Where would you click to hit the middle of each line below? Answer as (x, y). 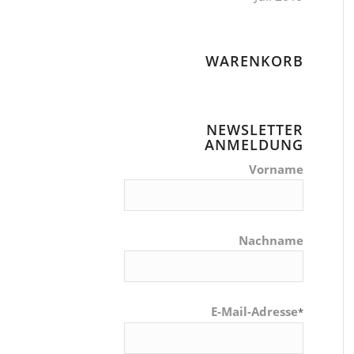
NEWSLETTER (255, 130)
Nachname (271, 240)
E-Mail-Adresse (255, 311)
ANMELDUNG (254, 145)
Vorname (277, 169)
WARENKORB (255, 61)
